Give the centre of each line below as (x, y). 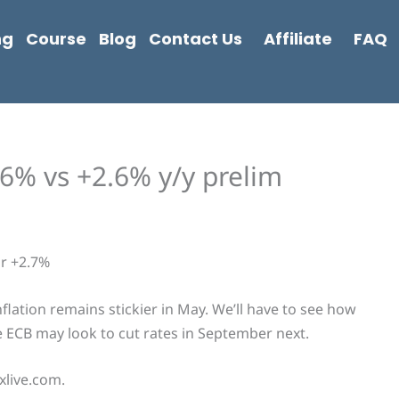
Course (56, 39)
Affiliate (297, 39)
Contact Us (195, 39)
